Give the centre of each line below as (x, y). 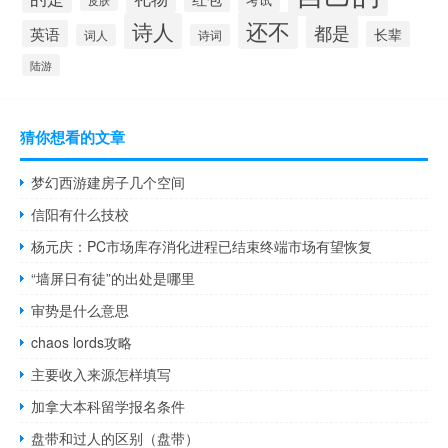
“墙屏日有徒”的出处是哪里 (113, 277)
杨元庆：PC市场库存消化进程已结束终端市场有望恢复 (202, 245)
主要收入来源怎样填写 (101, 373)
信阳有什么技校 (80, 213)
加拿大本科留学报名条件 (108, 405)
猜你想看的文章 (72, 136)
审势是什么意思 (80, 309)
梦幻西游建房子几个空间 (108, 181)
